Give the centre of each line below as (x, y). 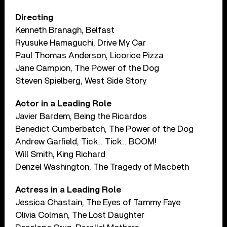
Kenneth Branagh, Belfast (65, 30)
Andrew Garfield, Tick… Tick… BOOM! (86, 141)
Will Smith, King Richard (61, 154)
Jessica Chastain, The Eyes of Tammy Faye (98, 202)
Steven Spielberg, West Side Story (81, 81)
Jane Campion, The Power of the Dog (87, 68)
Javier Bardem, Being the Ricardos (81, 116)
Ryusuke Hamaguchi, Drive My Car (81, 43)
